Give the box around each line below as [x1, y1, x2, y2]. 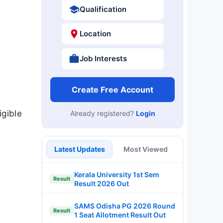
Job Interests [79, 53, 127, 63]
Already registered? [70, 109, 136, 117]
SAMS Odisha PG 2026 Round [74, 202, 175, 210]
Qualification [79, 4, 126, 14]
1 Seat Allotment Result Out [74, 211, 166, 219]
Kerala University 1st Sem [74, 170, 159, 179]
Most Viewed [123, 144, 168, 153]
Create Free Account [72, 84, 153, 95]
